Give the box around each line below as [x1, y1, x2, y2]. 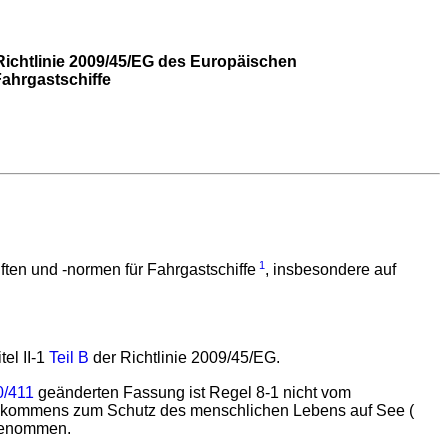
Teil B [49, 349, 89, 367]
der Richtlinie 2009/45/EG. [89, 349, 280, 367]
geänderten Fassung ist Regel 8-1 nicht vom [34, 383, 351, 401]
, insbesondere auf [265, 261, 396, 279]
